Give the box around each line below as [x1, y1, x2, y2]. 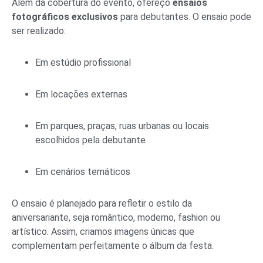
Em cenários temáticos [35, 166, 130, 177]
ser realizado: [12, 25, 66, 36]
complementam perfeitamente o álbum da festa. [12, 240, 214, 251]
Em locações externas [35, 88, 127, 100]
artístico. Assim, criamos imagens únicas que [12, 225, 194, 237]
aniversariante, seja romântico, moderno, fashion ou [12, 211, 220, 223]
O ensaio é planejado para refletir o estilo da [12, 197, 192, 209]
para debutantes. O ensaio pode [118, 11, 251, 22]
